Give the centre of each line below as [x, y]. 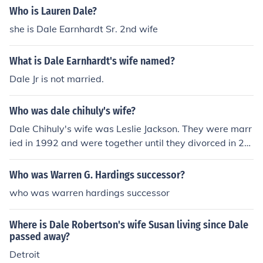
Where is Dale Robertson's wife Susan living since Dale [129, 225]
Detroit [25, 254]
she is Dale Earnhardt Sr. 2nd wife [84, 29]
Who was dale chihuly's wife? [73, 111]
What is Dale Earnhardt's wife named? [92, 61]
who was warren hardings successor [90, 193]
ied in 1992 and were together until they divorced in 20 [130, 143]
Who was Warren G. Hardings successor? [97, 175]
